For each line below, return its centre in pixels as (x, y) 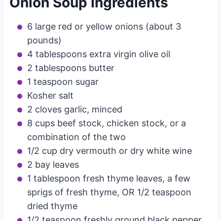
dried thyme (53, 206)
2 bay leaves (53, 164)
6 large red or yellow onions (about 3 (104, 26)
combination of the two (77, 137)
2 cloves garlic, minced (75, 109)
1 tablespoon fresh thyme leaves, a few (109, 178)
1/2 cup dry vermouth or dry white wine (110, 150)
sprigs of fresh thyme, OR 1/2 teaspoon (110, 192)
